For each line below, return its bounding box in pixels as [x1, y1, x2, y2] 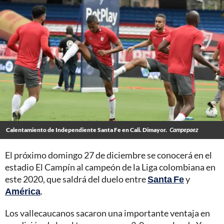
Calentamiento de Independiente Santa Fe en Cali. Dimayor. [6, 126, 167, 134]
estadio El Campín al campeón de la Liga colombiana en [5, 161, 215, 173]
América [5, 185, 40, 197]
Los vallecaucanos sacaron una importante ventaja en [5, 207, 210, 219]
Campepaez [169, 126, 198, 134]
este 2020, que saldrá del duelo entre [5, 173, 147, 185]
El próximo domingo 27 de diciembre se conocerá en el [5, 149, 212, 161]
